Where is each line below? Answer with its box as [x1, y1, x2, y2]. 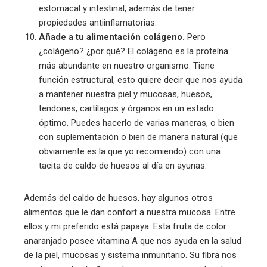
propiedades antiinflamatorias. [39, 17, 157, 29]
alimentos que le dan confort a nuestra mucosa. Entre [24, 207, 235, 218]
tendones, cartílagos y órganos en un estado [39, 103, 214, 114]
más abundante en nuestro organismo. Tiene [39, 60, 215, 72]
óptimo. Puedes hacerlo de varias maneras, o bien [39, 117, 234, 129]
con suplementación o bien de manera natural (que [39, 132, 238, 143]
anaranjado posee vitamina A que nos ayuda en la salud [24, 235, 241, 247]
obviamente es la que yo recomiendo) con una [39, 146, 221, 157]
